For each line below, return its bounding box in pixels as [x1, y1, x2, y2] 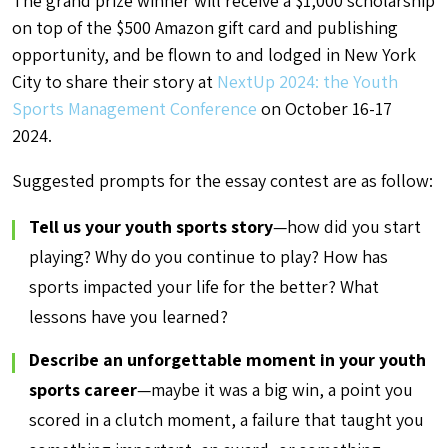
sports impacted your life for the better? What [29, 275, 379, 298]
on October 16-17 [257, 97, 392, 120]
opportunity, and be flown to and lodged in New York [12, 43, 416, 66]
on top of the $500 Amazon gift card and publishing [12, 16, 398, 39]
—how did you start [273, 215, 421, 238]
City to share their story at [12, 70, 217, 93]
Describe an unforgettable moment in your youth [29, 348, 426, 371]
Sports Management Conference [12, 97, 257, 120]
